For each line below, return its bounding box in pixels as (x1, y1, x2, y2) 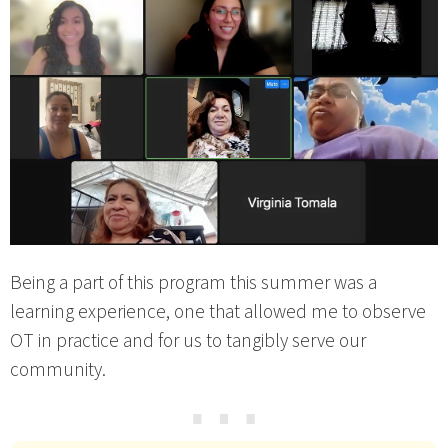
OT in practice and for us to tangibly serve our (10, 327, 366, 356)
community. (10, 356, 106, 385)
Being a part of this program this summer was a (10, 269, 377, 298)
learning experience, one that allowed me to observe (10, 298, 426, 327)
